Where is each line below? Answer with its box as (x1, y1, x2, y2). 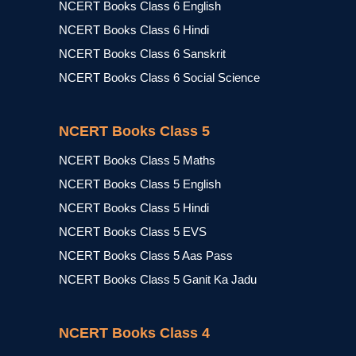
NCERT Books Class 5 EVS (59, 225, 207, 238)
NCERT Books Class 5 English (59, 177, 221, 191)
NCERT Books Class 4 (59, 325, 210, 341)
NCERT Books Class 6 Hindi (59, 23, 209, 37)
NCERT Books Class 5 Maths (59, 153, 215, 167)
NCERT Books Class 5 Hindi (59, 201, 209, 215)
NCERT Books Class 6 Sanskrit (59, 47, 226, 60)
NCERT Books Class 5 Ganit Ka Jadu (59, 273, 257, 286)
